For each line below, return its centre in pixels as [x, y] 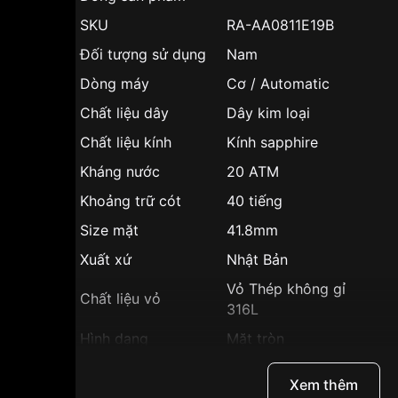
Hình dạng [114, 338]
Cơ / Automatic [278, 84]
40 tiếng [255, 201]
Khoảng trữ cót [131, 201]
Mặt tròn [255, 338]
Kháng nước [120, 171]
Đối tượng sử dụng [143, 54]
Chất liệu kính [126, 142]
